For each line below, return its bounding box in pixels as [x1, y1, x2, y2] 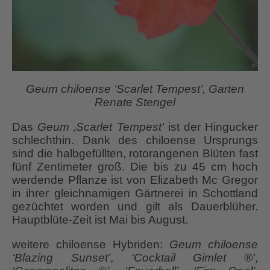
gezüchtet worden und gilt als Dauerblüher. [12, 200, 258, 213]
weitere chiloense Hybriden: [12, 238, 169, 251]
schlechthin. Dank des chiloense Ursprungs [12, 134, 258, 147]
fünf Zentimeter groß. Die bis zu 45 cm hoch [12, 160, 258, 174]
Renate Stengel [95, 96, 175, 109]
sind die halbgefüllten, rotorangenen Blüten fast [12, 147, 258, 160]
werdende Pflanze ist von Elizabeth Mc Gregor [12, 174, 258, 187]
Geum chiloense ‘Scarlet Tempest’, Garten [26, 83, 244, 96]
